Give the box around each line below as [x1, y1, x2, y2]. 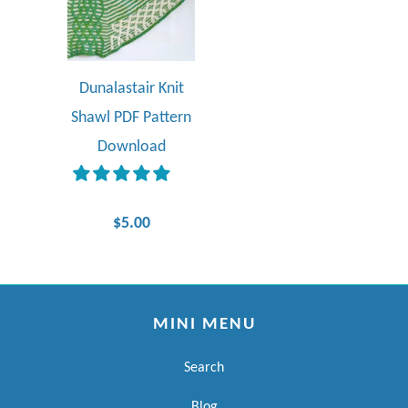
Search [184, 361, 224, 376]
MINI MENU [152, 316, 256, 334]
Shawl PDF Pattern [71, 109, 191, 127]
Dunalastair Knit [78, 80, 184, 98]
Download [97, 138, 166, 157]
